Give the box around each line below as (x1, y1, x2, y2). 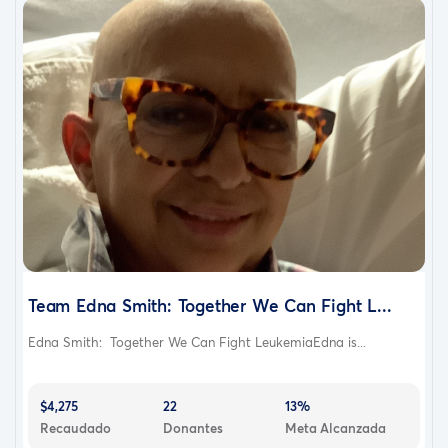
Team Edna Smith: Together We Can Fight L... (28, 293, 392, 317)
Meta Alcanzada (285, 418, 387, 437)
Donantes (162, 418, 223, 437)
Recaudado (40, 418, 111, 437)
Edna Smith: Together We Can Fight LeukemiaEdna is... (28, 332, 366, 351)
